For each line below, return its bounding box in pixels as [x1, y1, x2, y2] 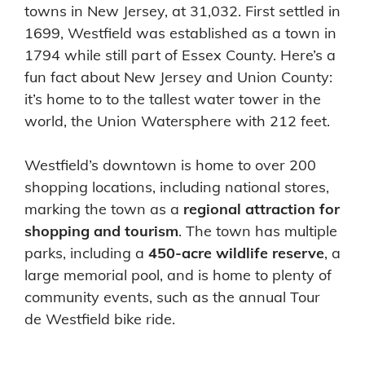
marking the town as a [24, 199, 183, 218]
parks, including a [24, 243, 148, 262]
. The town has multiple [178, 221, 337, 240]
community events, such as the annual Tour [24, 287, 320, 306]
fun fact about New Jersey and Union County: [24, 67, 332, 86]
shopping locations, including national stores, [24, 177, 329, 196]
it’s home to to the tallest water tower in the [24, 89, 321, 108]
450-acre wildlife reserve [148, 243, 324, 262]
